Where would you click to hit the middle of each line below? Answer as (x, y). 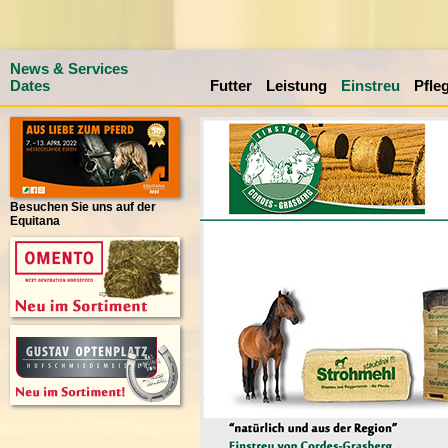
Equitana (35, 221)
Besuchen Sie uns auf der (83, 207)
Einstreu (370, 85)
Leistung (296, 85)
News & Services (69, 68)
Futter (231, 85)
